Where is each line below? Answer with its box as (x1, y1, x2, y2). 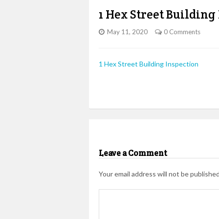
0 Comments (164, 28, 200, 36)
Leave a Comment (99, 148, 167, 158)
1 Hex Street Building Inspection (99, 60, 198, 68)
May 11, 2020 (107, 28, 148, 36)
